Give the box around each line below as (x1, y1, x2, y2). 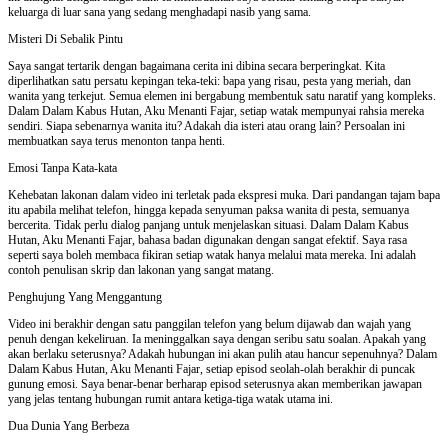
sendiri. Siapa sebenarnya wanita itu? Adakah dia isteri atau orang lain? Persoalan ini (8, 118, 405, 133)
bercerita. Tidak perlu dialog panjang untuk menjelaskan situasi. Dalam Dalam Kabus (8, 217, 409, 232)
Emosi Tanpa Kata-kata (8, 160, 117, 175)
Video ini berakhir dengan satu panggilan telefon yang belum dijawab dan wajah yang (8, 316, 411, 331)
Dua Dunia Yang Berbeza (8, 418, 129, 433)
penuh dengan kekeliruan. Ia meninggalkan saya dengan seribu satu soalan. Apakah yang (8, 331, 426, 346)
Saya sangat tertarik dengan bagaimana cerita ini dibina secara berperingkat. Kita (8, 58, 385, 73)
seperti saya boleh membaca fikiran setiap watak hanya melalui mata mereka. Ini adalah (8, 247, 416, 262)
